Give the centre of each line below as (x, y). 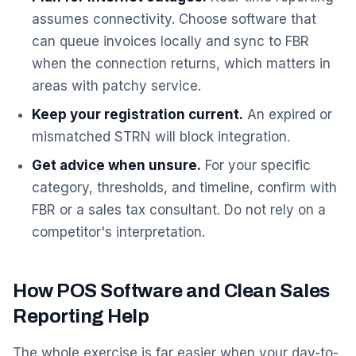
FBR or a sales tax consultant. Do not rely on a (179, 210)
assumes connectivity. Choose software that (174, 19)
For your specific (256, 165)
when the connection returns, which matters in (181, 64)
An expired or (288, 114)
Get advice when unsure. (116, 165)
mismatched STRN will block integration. (161, 137)
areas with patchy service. (116, 86)
